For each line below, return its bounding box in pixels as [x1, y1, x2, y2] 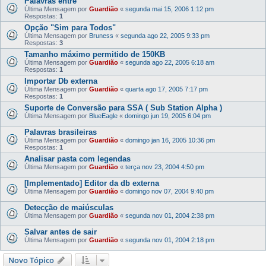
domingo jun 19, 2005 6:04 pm [125, 112, 211, 119]
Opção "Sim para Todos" [24, 23, 116, 32]
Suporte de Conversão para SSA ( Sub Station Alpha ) [24, 103, 222, 112]
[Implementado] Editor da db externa [24, 179, 159, 188]
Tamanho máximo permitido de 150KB [24, 50, 165, 59]
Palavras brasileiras [24, 128, 97, 137]
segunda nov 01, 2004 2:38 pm [125, 212, 214, 219]
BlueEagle [89, 112, 118, 119]
